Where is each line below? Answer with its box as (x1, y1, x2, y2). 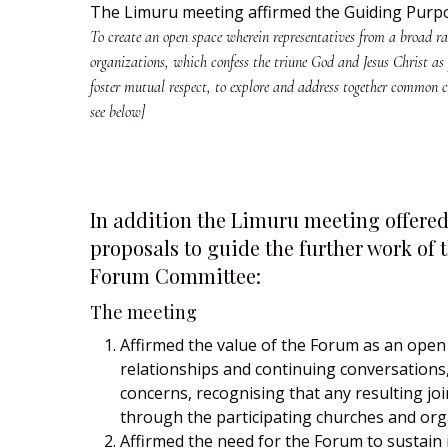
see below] (90, 101, 146, 122)
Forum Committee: (90, 261, 262, 289)
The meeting (90, 299, 198, 324)
